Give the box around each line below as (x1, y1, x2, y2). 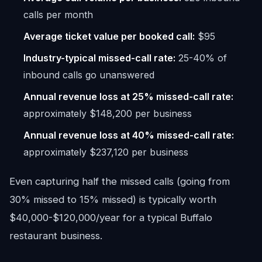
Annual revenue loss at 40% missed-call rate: (23, 129, 234, 141)
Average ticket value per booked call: (23, 30, 195, 42)
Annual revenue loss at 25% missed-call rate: (23, 91, 233, 102)
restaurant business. (9, 230, 102, 242)
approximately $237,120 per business (23, 146, 188, 158)
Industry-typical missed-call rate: (23, 52, 175, 64)
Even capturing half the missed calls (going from (9, 175, 230, 187)
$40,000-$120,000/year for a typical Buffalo (9, 212, 212, 223)
